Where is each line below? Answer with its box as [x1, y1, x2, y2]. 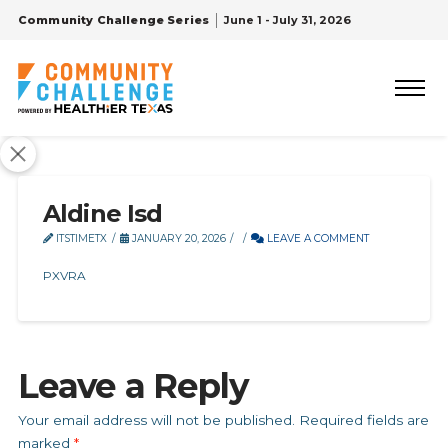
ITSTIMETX [52, 232, 107, 245]
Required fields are [298, 412, 429, 428]
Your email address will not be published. [17, 412, 295, 428]
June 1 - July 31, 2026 [224, 13, 352, 27]
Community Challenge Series [17, 13, 210, 27]
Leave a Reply [17, 365, 248, 407]
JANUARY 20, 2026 [128, 232, 226, 245]
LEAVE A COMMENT [264, 232, 370, 245]
